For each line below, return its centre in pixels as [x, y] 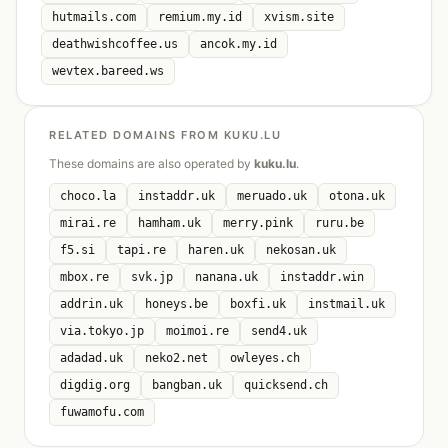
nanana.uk [226, 277]
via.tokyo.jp [102, 331]
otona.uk [357, 196]
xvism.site [299, 17]
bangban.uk [187, 385]
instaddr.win [322, 277]
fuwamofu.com [102, 412]
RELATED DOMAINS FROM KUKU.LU [165, 135]
